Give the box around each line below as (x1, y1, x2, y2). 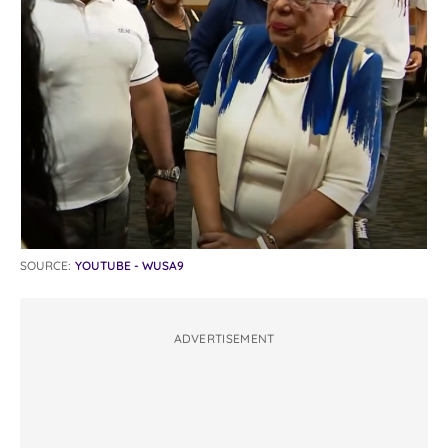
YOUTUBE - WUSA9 (75, 257, 184, 273)
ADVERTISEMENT (173, 330, 275, 346)
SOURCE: (20, 257, 71, 273)
